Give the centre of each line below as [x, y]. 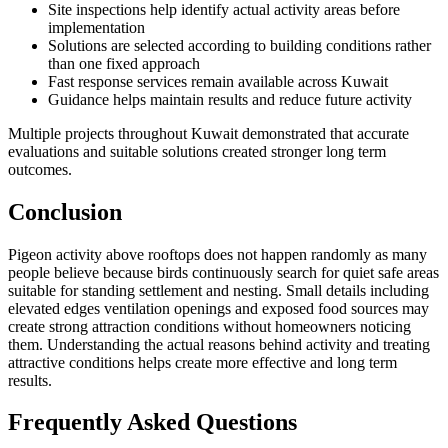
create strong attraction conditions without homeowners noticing [209, 326]
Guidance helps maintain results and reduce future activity [230, 99]
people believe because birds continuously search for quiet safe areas [223, 272]
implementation [96, 27]
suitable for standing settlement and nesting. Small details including [218, 290]
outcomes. [40, 169]
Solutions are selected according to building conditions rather [239, 45]
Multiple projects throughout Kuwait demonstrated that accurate [208, 133]
